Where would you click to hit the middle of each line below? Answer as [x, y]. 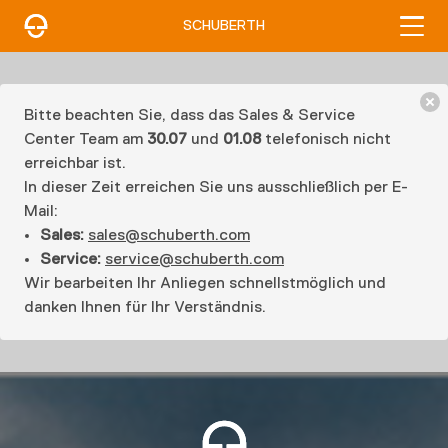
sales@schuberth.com [169, 236]
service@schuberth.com [194, 260]
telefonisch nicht [326, 140]
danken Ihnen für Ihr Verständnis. [145, 308]
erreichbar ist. [75, 164]
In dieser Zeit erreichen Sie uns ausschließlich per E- [216, 188]
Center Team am [85, 140]
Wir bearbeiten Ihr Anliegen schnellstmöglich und [205, 284]
